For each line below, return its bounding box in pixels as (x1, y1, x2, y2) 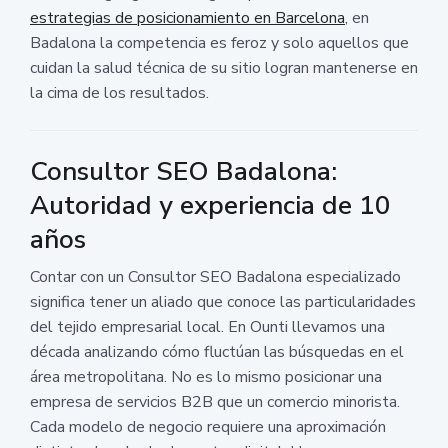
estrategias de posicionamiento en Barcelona (30, 6, 345, 29)
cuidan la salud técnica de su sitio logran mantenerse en (30, 56, 418, 79)
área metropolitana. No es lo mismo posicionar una (30, 365, 382, 388)
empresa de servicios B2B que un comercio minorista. (30, 390, 400, 413)
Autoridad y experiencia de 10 (30, 187, 391, 223)
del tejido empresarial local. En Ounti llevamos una (30, 315, 385, 338)
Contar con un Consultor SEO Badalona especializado (30, 265, 401, 288)
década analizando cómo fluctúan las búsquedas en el (30, 340, 404, 363)
